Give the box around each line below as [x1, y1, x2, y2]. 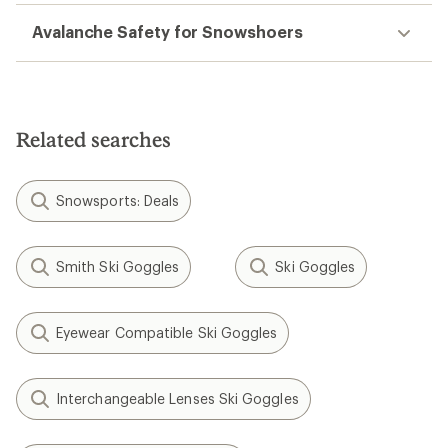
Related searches [16, 127, 171, 151]
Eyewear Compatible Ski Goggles [56, 324, 278, 341]
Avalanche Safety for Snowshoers [32, 22, 303, 41]
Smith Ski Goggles [56, 258, 180, 275]
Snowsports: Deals [56, 192, 180, 209]
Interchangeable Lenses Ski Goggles [56, 390, 299, 407]
